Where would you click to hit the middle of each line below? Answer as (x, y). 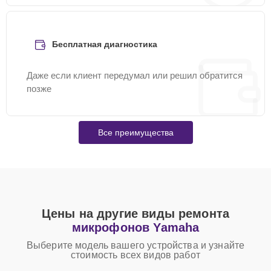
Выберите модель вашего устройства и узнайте (135, 245)
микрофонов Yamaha (135, 227)
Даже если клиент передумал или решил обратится (135, 75)
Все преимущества (135, 132)
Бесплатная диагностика (105, 44)
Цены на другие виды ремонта (135, 214)
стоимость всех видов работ (135, 255)
